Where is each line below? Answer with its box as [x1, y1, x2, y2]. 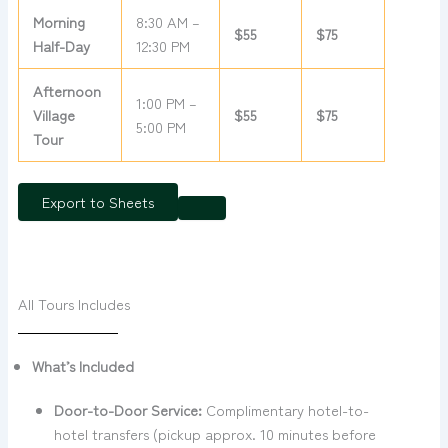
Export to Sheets [41, 191, 154, 213]
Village [33, 103, 76, 125]
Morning [33, 10, 86, 32]
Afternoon [33, 79, 102, 101]
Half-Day [33, 34, 91, 56]
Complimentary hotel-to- [201, 398, 369, 420]
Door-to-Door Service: [53, 398, 202, 420]
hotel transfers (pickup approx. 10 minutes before [53, 422, 376, 444]
